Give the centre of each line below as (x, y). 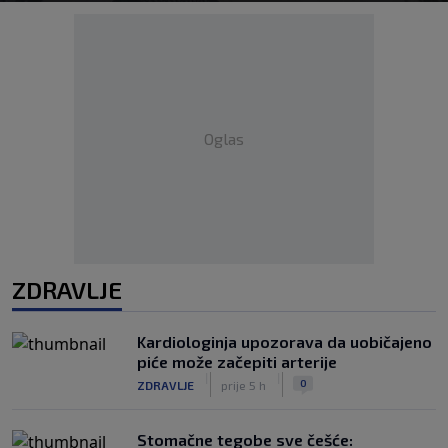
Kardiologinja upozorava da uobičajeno (284, 341)
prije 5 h (243, 384)
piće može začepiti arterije (237, 361)
